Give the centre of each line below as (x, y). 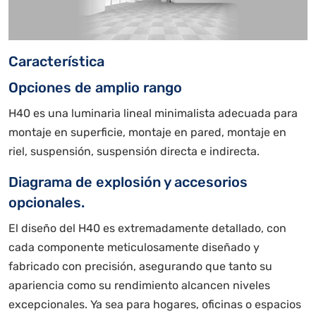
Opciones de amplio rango (95, 88)
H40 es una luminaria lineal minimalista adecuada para (153, 114)
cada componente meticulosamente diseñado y (134, 248)
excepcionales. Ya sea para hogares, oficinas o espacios (155, 305)
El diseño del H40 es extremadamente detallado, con (147, 229)
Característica (56, 62)
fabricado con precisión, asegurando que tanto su (140, 267)
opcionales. (47, 203)
